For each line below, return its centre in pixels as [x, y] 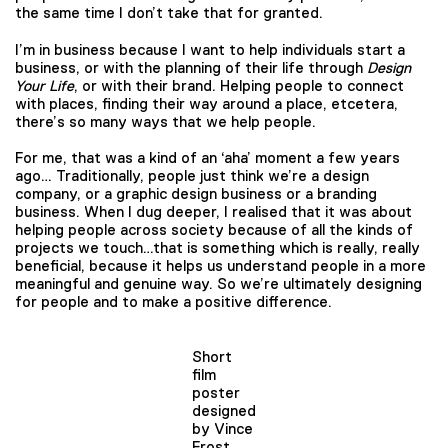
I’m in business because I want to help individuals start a [210, 49]
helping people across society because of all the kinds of [214, 230]
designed [224, 410]
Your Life [44, 85]
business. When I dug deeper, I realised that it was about [213, 212]
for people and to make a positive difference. [173, 302]
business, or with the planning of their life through [191, 67]
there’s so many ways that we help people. [167, 121]
